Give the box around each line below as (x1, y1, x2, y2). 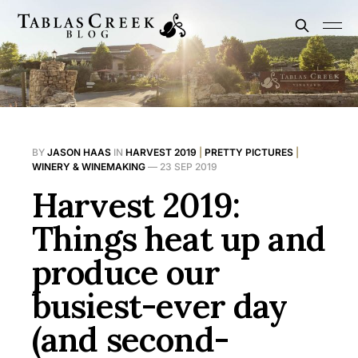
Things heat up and (32, 217, 325, 261)
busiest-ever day (32, 284, 288, 328)
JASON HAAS (47, 146, 111, 159)
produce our (32, 251, 220, 295)
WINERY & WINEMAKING (32, 161, 145, 173)
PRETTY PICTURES (205, 146, 293, 159)
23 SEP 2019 (160, 161, 217, 173)
